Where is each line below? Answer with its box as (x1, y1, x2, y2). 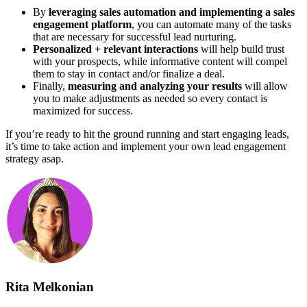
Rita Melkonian (5, 280, 94, 295)
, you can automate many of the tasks (132, 19, 291, 31)
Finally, (33, 80, 68, 93)
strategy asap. (5, 153, 64, 165)
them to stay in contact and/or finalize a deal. (33, 68, 225, 80)
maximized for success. (33, 105, 133, 117)
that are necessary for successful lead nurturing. (33, 31, 236, 43)
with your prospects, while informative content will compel (33, 56, 287, 68)
